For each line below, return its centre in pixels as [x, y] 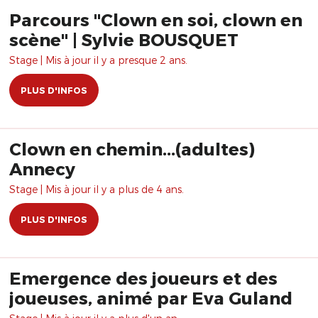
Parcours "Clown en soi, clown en [156, 20]
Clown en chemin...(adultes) [132, 149]
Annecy [42, 169]
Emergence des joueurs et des [143, 278]
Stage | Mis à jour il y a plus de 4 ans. [97, 189]
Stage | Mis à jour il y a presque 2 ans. [98, 60]
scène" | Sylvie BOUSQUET [124, 39]
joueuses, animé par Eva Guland [151, 298]
